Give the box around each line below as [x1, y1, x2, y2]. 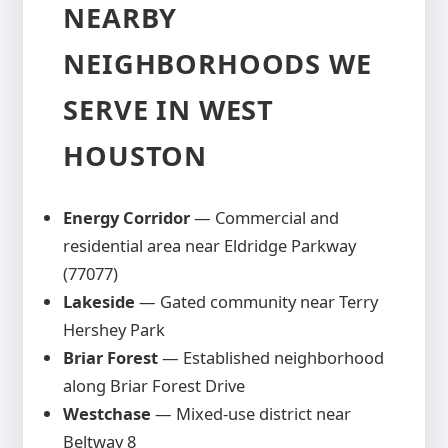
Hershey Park [63, 318, 166, 342]
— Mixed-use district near [151, 402, 352, 426]
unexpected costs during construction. [72, 21, 343, 43]
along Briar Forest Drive [63, 374, 246, 398]
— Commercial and [190, 206, 340, 230]
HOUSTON [63, 136, 208, 174]
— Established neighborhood [158, 346, 385, 370]
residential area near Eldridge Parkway [63, 234, 357, 258]
